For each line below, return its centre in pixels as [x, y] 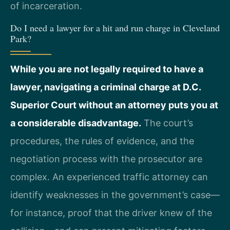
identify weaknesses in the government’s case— [115, 195]
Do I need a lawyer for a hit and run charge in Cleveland [115, 27]
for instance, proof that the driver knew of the [111, 213]
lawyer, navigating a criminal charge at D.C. [106, 87]
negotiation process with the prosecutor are [106, 159]
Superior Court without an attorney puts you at [114, 105]
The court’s [167, 123]
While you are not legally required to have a [107, 69]
